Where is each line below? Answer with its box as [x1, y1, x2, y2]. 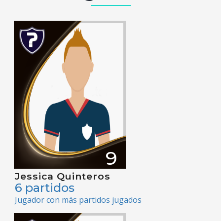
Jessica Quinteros [15, 170, 110, 183]
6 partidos [15, 181, 74, 195]
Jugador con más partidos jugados [15, 194, 142, 206]
